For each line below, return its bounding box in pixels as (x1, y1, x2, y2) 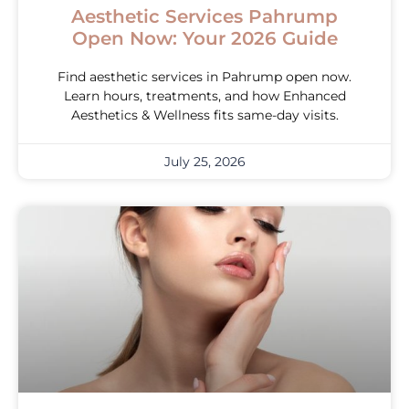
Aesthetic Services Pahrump (71, 5, 338, 27)
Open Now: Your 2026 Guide (71, 26, 338, 49)
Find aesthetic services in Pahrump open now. (58, 68, 351, 85)
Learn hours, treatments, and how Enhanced (63, 87, 346, 104)
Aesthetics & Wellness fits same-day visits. (70, 106, 339, 123)
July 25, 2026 (163, 152, 246, 170)
